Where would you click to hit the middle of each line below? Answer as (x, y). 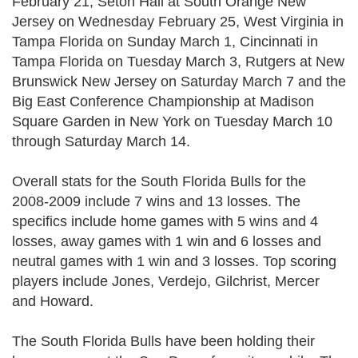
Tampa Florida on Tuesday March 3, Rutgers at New (178, 62)
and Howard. (53, 301)
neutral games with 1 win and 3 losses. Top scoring (174, 261)
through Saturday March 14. (101, 141)
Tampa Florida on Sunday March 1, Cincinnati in (165, 42)
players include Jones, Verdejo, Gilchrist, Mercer (166, 281)
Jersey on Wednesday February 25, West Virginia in (178, 22)
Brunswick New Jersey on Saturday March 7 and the (179, 82)
